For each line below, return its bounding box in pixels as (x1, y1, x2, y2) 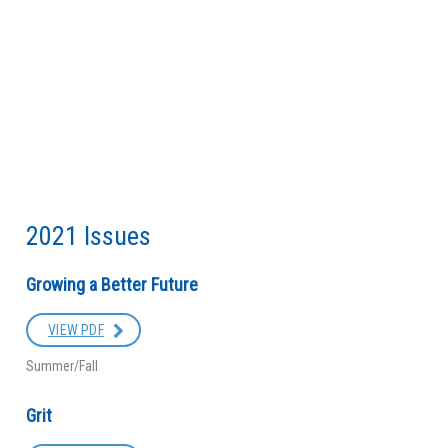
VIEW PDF (48, 321, 104, 338)
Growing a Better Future (26, 273, 199, 295)
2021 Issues (26, 220, 152, 251)
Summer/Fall (26, 357, 99, 374)
